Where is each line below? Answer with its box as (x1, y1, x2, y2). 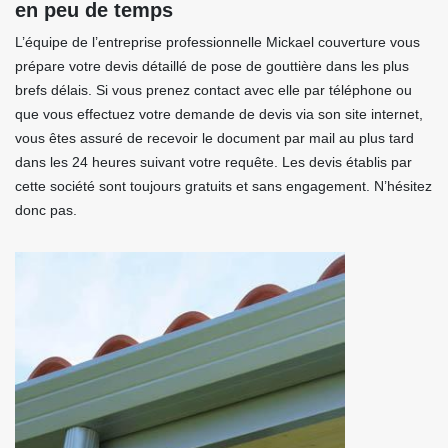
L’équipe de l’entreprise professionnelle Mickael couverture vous (15, 34, 420, 50)
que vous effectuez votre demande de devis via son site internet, (15, 106, 423, 122)
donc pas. (15, 202, 77, 218)
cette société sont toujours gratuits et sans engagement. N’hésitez (15, 178, 432, 194)
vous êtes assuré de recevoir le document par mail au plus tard (15, 130, 414, 146)
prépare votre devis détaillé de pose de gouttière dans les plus (15, 58, 409, 74)
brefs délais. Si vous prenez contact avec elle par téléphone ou (15, 82, 412, 98)
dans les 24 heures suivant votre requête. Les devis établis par (15, 154, 412, 170)
